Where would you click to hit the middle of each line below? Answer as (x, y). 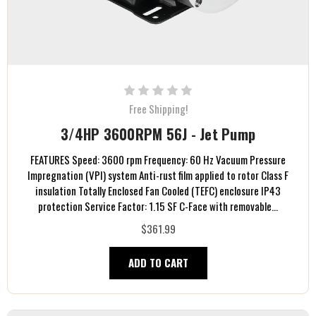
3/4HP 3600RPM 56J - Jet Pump (158, 134)
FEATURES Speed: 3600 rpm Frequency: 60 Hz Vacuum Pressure (158, 159)
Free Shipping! (158, 108)
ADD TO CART (158, 262)
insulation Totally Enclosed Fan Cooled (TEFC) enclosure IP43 (158, 190)
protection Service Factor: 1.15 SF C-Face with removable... (158, 206)
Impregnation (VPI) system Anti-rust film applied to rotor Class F (158, 175)
